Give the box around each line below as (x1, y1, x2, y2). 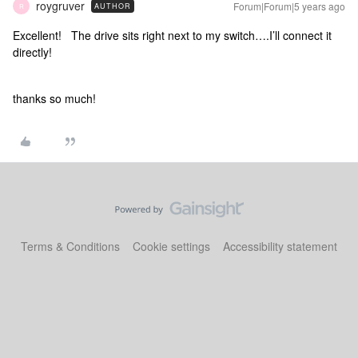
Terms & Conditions (21, 238, 120, 254)
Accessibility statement (223, 238, 337, 254)
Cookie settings (133, 238, 210, 254)
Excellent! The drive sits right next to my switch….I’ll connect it (13, 27, 332, 43)
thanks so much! (13, 90, 96, 106)
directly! (13, 44, 52, 60)
